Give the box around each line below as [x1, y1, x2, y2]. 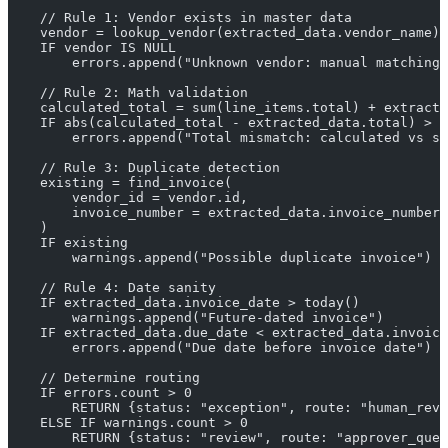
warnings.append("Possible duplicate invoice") [8, 249, 432, 265]
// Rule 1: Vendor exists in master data [8, 9, 352, 25]
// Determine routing [8, 369, 200, 385]
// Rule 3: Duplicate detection [8, 159, 280, 175]
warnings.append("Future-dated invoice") [8, 309, 384, 325]
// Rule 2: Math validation [8, 84, 248, 100]
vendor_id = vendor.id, [8, 189, 248, 205]
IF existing [8, 234, 128, 250]
